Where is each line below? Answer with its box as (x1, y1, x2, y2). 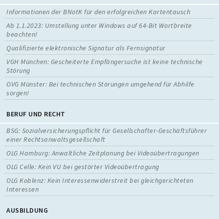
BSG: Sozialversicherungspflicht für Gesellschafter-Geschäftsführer (6, 126, 207, 135)
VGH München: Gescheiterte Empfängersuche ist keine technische (6, 57, 203, 66)
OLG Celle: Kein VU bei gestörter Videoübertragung (6, 162, 159, 171)
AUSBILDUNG (6, 205, 48, 215)
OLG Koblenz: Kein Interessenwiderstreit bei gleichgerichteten (6, 175, 194, 185)
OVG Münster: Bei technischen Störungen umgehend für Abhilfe (6, 79, 195, 88)
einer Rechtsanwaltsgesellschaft (6, 134, 106, 144)
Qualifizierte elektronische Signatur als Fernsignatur (6, 43, 166, 52)
